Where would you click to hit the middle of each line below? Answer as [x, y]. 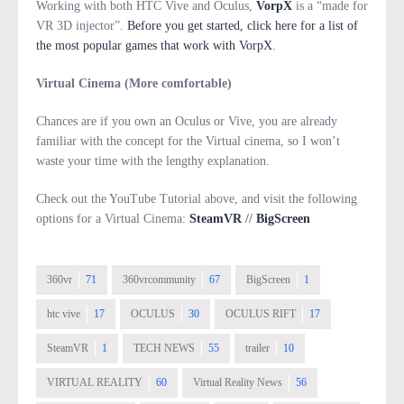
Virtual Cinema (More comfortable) [134, 84]
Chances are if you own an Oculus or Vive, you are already [187, 122]
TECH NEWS [164, 349]
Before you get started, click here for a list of [243, 26]
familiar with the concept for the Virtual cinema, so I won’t [188, 142]
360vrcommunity [159, 280]
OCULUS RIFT [261, 314]
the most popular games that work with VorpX [154, 46]
